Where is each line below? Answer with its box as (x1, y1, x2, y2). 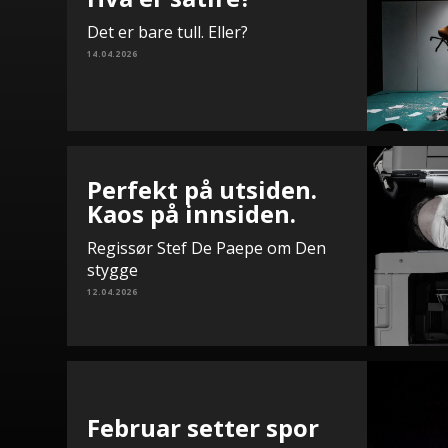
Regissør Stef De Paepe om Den (87, 237, 326, 259)
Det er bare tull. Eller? (87, 21, 248, 43)
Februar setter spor (87, 411, 319, 444)
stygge (87, 259, 138, 281)
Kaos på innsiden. (87, 197, 296, 230)
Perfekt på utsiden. (87, 173, 317, 206)
